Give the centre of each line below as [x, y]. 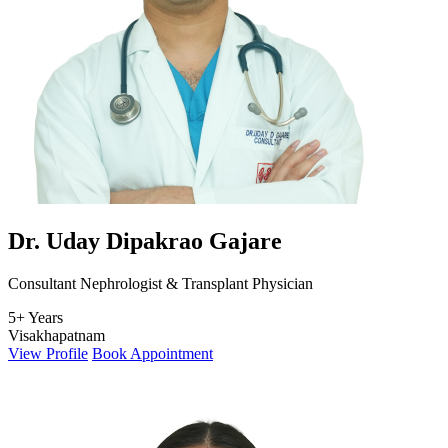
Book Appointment [152, 353]
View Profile [48, 353]
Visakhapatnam [56, 335]
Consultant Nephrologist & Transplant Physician [160, 283]
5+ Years [35, 317]
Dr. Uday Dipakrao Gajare [145, 240]
